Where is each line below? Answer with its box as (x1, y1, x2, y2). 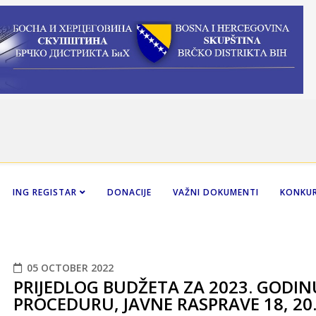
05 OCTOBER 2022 (27, 260, 114, 274)
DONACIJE (107, 186, 152, 198)
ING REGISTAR (13, 186, 80, 198)
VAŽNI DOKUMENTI (173, 186, 259, 198)
